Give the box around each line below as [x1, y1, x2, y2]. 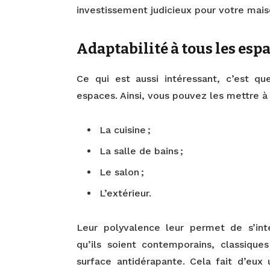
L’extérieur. [99, 187, 152, 199]
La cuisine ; [99, 124, 151, 136]
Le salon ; [99, 166, 145, 178]
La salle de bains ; [99, 145, 184, 157]
